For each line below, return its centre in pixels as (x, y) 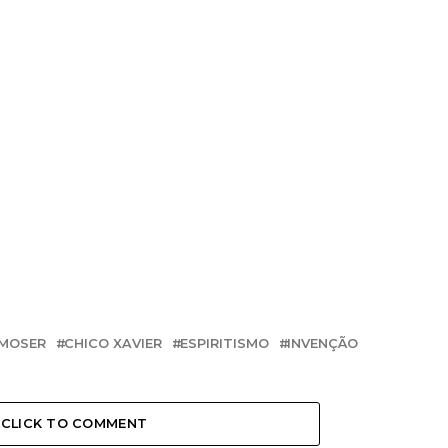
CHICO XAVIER (113, 344)
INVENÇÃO (322, 344)
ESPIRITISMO (224, 344)
